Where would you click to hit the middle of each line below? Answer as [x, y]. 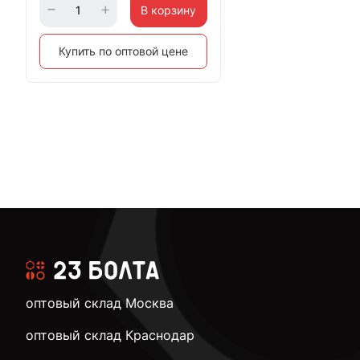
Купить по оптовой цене [124, 51]
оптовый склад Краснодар [110, 335]
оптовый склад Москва [100, 303]
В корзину [169, 10]
